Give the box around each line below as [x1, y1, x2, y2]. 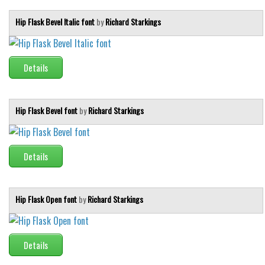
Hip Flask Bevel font [15, 104, 79, 117]
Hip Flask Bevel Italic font [15, 15, 96, 28]
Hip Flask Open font [15, 192, 79, 205]
